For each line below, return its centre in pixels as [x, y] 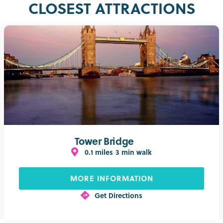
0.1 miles [99, 152]
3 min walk [134, 152]
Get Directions [118, 195]
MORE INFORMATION [111, 178]
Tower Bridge [104, 140]
